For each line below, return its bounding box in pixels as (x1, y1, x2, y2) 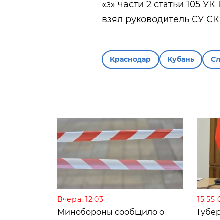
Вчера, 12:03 (57, 194, 104, 204)
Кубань (167, 55, 194, 64)
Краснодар (110, 55, 151, 64)
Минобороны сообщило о (57, 207, 164, 217)
